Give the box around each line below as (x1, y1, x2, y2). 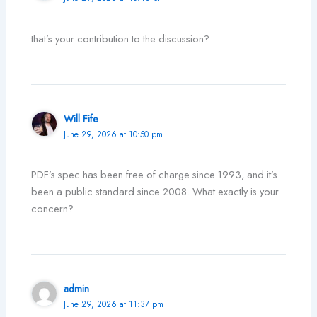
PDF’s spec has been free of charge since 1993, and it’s (31, 166, 278, 182)
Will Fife (64, 111, 99, 126)
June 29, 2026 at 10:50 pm (64, 127, 163, 140)
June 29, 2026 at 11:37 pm (64, 297, 164, 310)
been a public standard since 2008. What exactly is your (31, 183, 279, 199)
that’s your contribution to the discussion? (31, 30, 210, 46)
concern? (31, 200, 74, 216)
